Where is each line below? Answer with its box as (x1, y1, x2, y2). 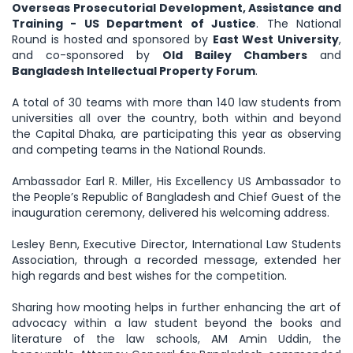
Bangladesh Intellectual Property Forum (12, 63, 255, 80)
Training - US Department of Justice (12, 16, 257, 32)
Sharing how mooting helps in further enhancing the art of (12, 299, 341, 316)
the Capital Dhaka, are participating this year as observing (12, 126, 341, 143)
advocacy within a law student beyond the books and (12, 315, 341, 332)
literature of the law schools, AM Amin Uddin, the (12, 331, 341, 347)
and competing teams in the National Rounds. (12, 142, 266, 158)
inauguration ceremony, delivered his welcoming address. (12, 205, 329, 221)
